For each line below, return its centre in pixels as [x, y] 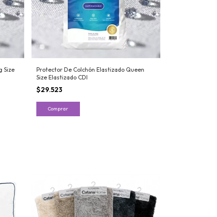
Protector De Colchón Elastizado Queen [90, 69]
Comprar [58, 108]
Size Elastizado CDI [62, 77]
